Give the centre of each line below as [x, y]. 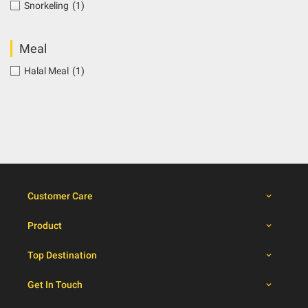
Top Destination [62, 255]
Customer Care [60, 196]
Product [45, 225]
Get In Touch [55, 284]
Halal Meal [46, 70]
